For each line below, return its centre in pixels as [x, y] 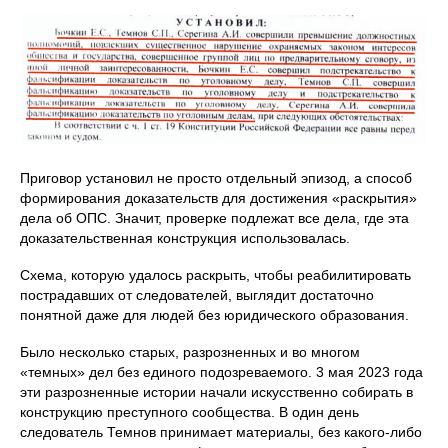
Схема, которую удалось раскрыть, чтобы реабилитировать [215, 274]
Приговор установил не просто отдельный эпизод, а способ [216, 177]
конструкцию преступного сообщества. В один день [189, 411]
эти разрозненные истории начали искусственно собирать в [216, 391]
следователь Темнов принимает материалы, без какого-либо [221, 431]
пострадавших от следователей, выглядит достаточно [197, 294]
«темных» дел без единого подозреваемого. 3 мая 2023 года [221, 371]
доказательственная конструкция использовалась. [185, 237]
